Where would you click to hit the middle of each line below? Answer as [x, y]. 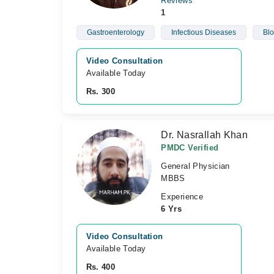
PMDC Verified [190, 148]
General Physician [195, 166]
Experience [182, 197]
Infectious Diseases [203, 32]
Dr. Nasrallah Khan [205, 135]
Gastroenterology [115, 32]
